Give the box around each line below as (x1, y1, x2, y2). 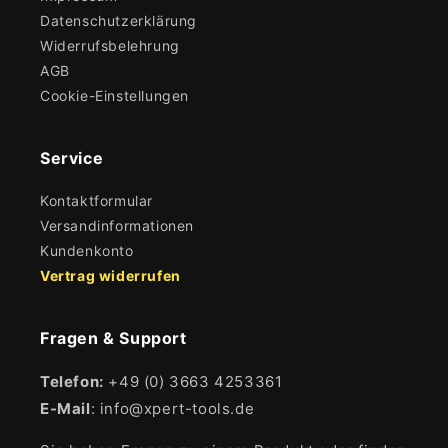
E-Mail (40, 399, 91, 418)
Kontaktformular (40, 192, 153, 209)
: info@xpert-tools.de (90, 399, 255, 418)
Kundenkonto (40, 242, 134, 259)
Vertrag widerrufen (40, 267, 181, 284)
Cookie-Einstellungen (40, 87, 189, 104)
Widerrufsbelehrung (40, 37, 180, 54)
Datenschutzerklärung (40, 12, 197, 29)
